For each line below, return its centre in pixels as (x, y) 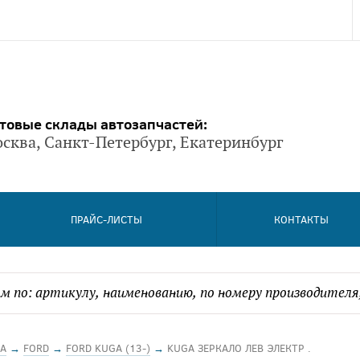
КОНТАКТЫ (301, 219)
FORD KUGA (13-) (108, 348)
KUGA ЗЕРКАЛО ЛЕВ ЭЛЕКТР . (239, 348)
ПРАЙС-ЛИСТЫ (107, 219)
